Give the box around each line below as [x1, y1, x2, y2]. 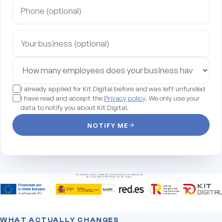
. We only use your [145, 93, 200, 102]
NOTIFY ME [87, 121, 128, 129]
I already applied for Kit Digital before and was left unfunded [20, 84, 205, 93]
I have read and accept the [20, 93, 104, 102]
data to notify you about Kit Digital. [20, 103, 129, 111]
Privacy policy [104, 93, 145, 102]
